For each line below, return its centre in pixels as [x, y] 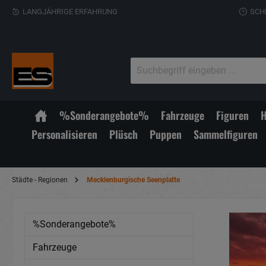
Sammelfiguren [225, 134]
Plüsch [123, 134]
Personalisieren [64, 134]
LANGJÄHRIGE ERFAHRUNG [70, 11]
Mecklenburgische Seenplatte [133, 180]
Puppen [165, 134]
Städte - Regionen [40, 180]
